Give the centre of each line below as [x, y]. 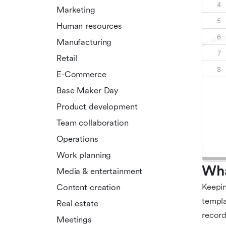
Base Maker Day [88, 90]
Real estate [77, 203]
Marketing [76, 10]
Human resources [90, 26]
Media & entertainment [100, 171]
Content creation [89, 187]
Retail [67, 58]
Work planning [84, 155]
